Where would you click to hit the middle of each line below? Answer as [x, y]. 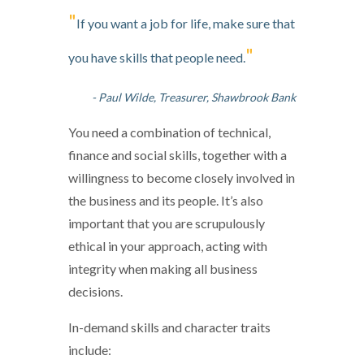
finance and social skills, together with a [178, 154]
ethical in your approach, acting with [168, 245]
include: [90, 349]
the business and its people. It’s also [166, 200]
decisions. [95, 291]
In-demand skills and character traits [169, 327]
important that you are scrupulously [167, 223]
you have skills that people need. [157, 57]
